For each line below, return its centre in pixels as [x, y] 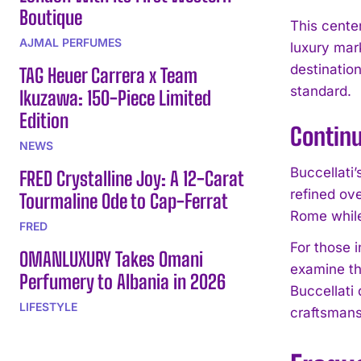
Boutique [51, 17]
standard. [321, 91]
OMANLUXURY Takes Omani [111, 259]
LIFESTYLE [48, 306]
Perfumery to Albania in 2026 [122, 281]
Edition [44, 120]
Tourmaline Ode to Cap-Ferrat [124, 201]
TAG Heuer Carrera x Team [108, 75]
